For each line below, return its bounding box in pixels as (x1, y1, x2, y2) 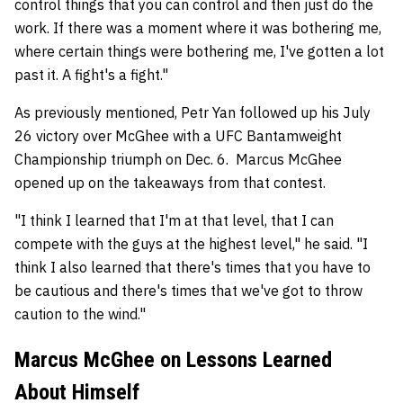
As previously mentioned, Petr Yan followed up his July (14, 103, 371, 121)
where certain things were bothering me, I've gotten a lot (14, 42, 384, 60)
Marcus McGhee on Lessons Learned (14, 347, 332, 372)
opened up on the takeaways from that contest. (14, 174, 326, 192)
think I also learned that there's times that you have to (14, 258, 371, 276)
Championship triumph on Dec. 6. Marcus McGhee (14, 150, 342, 168)
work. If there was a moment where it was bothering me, (14, 19, 381, 37)
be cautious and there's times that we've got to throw (14, 282, 363, 300)
